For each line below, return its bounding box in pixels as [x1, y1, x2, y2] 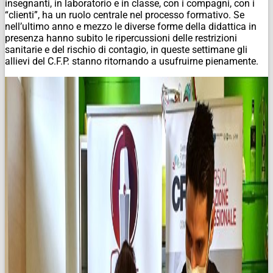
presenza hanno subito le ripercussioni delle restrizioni [5, 32, 237, 44]
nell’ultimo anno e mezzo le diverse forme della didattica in [5, 20, 257, 32]
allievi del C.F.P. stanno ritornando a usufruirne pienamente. [5, 55, 258, 67]
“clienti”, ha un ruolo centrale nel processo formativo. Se [5, 9, 244, 21]
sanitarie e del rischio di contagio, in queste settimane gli [5, 43, 247, 55]
